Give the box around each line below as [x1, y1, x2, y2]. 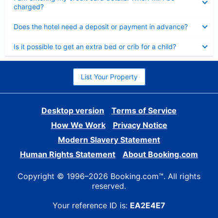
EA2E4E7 [130, 200, 165, 210]
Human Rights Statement [20, 149, 115, 159]
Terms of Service [111, 106, 177, 115]
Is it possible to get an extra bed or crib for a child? [14, 42, 176, 51]
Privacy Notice [112, 120, 167, 130]
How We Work [51, 120, 106, 130]
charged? [14, 2, 44, 11]
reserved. [92, 181, 126, 191]
